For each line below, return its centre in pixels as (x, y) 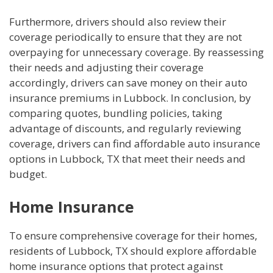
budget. (28, 174)
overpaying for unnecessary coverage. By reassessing (136, 52)
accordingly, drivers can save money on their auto (128, 83)
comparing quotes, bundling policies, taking (116, 113)
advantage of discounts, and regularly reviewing (125, 129)
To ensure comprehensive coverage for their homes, (133, 235)
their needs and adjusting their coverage (106, 68)
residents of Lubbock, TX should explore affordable (133, 250)
